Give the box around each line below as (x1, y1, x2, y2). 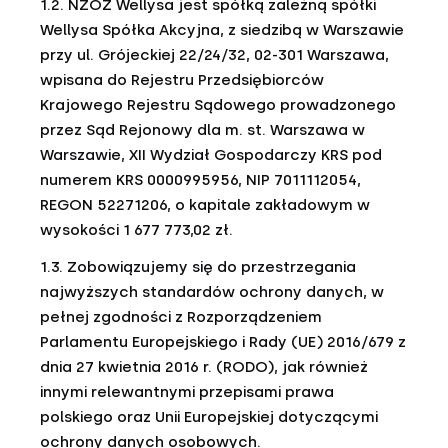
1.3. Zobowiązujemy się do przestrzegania (40, 258, 356, 276)
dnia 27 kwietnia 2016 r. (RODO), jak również (40, 358, 368, 376)
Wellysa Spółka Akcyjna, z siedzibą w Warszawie (40, 21, 404, 39)
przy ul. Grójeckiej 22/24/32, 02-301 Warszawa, (40, 46, 389, 64)
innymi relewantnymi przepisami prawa (40, 383, 334, 401)
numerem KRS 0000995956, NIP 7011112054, (40, 171, 361, 189)
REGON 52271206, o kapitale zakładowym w (40, 196, 370, 214)
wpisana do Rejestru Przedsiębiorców (40, 71, 324, 89)
